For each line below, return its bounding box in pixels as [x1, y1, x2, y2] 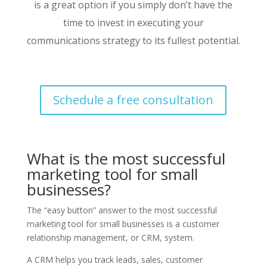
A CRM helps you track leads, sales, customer [26, 253, 203, 265]
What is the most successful [26, 147, 225, 169]
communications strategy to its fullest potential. [26, 33, 240, 47]
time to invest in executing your [63, 15, 204, 29]
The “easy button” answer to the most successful [26, 204, 217, 216]
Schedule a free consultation [53, 91, 214, 108]
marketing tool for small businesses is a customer [26, 218, 219, 229]
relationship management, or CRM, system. [26, 231, 197, 243]
